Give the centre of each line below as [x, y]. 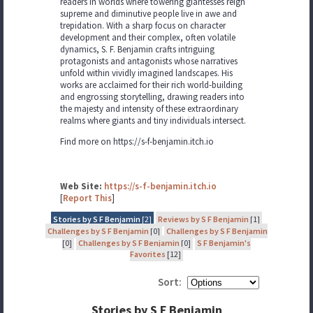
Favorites [148, 254]
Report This [87, 198]
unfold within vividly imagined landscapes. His [146, 73]
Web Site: [81, 186]
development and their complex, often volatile [147, 37]
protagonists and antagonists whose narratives [148, 61]
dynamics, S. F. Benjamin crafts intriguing [137, 49]
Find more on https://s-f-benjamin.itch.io [137, 141]
